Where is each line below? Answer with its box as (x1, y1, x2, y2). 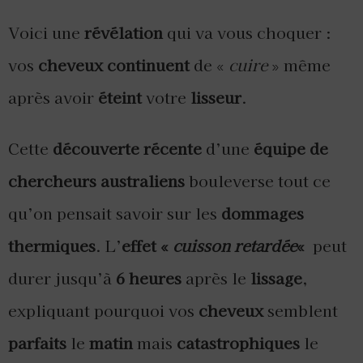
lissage (250, 267, 302, 290)
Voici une (8, 21, 84, 45)
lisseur (190, 86, 241, 109)
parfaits (8, 331, 66, 355)
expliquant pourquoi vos (8, 299, 199, 322)
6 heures (116, 267, 181, 290)
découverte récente (53, 137, 202, 160)
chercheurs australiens (8, 169, 185, 193)
